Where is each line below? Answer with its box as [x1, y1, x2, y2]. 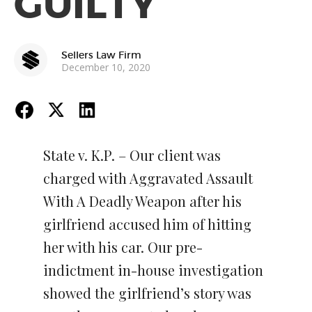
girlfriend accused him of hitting [43, 214, 251, 233]
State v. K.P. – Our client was [43, 146, 221, 164]
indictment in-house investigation [43, 260, 263, 279]
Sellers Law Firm [61, 48, 141, 61]
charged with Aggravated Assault [43, 169, 253, 187]
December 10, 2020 [61, 60, 150, 74]
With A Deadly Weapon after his [43, 192, 242, 210]
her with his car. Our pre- [43, 237, 203, 256]
